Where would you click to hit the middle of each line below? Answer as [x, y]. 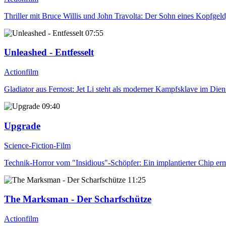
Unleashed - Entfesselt [49, 52]
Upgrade [22, 126]
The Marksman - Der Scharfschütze [78, 199]
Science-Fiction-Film [37, 145]
